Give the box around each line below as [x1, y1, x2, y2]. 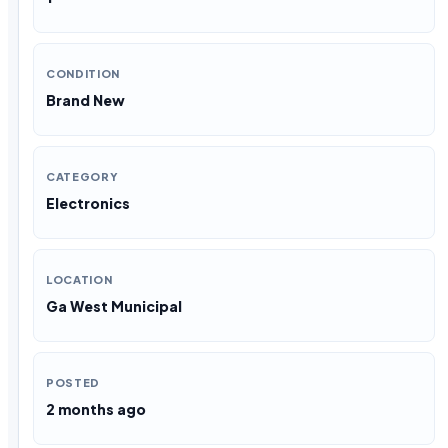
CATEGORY [46, 169, 119, 183]
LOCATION [46, 272, 113, 286]
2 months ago [46, 399, 146, 418]
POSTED [46, 375, 100, 389]
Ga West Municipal [46, 296, 182, 315]
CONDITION [46, 66, 120, 80]
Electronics [46, 193, 130, 212]
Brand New [46, 90, 125, 109]
